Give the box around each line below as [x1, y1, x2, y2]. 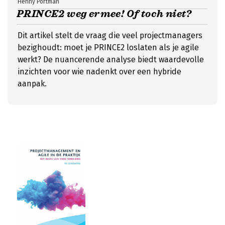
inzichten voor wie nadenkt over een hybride [18, 67, 181, 76]
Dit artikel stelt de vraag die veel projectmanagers [18, 31, 202, 40]
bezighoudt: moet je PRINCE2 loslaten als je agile [18, 43, 199, 52]
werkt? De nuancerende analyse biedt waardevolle [18, 55, 204, 64]
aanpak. [18, 79, 47, 88]
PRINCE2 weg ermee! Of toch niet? [17, 8, 192, 20]
